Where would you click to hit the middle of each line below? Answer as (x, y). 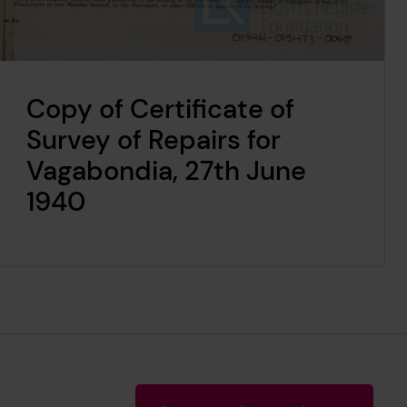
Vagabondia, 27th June (166, 171)
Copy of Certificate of (160, 109)
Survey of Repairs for (153, 140)
